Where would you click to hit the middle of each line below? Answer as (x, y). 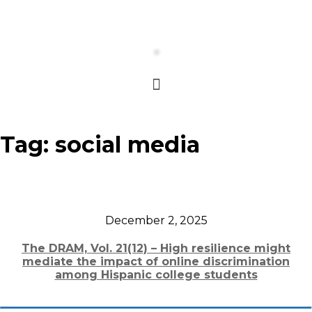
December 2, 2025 (156, 220)
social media (127, 144)
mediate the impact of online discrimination (156, 262)
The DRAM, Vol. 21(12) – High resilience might (156, 249)
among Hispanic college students (156, 275)
